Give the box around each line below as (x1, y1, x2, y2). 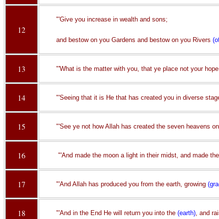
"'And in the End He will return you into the (56, 209, 177, 217)
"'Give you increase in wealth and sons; (56, 16, 168, 23)
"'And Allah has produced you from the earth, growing (56, 180, 208, 188)
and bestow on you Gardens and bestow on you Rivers (56, 36, 213, 44)
